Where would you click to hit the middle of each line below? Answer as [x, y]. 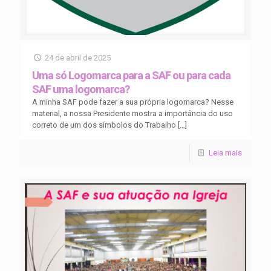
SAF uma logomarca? [81, 89]
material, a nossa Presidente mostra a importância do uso [132, 113]
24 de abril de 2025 [78, 57]
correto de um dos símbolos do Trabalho [104, 125]
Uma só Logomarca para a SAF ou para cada [131, 75]
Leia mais [225, 152]
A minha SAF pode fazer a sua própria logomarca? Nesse [133, 102]
